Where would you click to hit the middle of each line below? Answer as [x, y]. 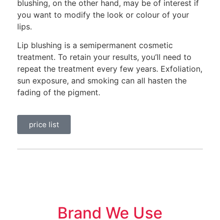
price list [44, 125]
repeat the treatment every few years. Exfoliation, [110, 69]
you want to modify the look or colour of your [103, 14]
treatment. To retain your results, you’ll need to [104, 57]
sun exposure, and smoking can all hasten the [102, 80]
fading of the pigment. [59, 92]
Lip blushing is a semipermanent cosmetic [95, 45]
